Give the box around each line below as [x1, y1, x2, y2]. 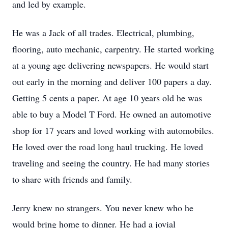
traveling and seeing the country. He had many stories [12, 157, 210, 169]
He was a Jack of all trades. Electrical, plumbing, [12, 26, 194, 39]
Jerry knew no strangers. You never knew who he [12, 202, 193, 214]
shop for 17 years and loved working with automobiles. [12, 124, 214, 136]
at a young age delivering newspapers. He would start [12, 59, 209, 71]
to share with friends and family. [12, 173, 132, 185]
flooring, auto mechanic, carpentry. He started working [12, 43, 214, 55]
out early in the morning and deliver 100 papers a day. [12, 75, 212, 88]
